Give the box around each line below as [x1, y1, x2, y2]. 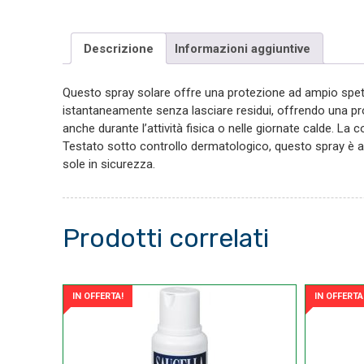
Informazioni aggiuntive [175, 41, 310, 56]
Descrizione [84, 41, 154, 56]
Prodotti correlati [63, 223, 269, 254]
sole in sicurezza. [63, 157, 155, 172]
